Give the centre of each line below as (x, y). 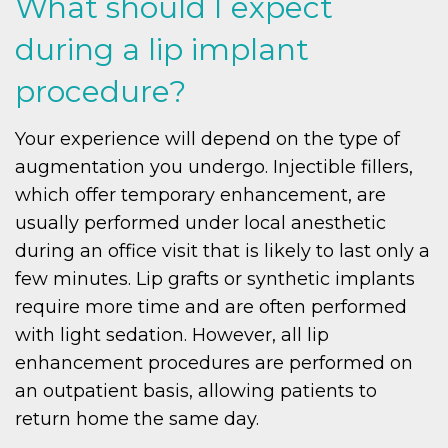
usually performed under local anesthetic (200, 223)
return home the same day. (137, 419)
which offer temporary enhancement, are (200, 195)
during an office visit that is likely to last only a (222, 251)
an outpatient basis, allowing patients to (196, 391)
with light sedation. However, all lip (172, 335)
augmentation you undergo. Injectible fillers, (214, 167)
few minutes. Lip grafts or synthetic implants (215, 279)
